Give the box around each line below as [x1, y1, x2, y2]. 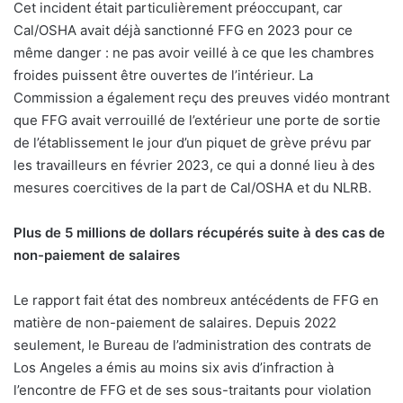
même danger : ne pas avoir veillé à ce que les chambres [13, 44, 374, 62]
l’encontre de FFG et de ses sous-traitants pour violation [13, 381, 372, 399]
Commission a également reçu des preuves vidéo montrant [13, 89, 390, 107]
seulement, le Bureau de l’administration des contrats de [13, 336, 372, 354]
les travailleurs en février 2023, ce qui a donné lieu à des [13, 157, 375, 175]
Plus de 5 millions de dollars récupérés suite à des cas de [13, 224, 385, 242]
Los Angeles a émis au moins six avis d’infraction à [13, 359, 334, 377]
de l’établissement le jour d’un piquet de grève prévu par [13, 134, 372, 152]
